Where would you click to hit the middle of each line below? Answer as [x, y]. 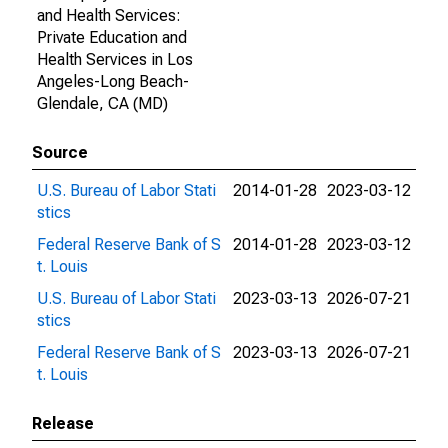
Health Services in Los [115, 59]
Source [60, 152]
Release [63, 423]
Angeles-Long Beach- [113, 81]
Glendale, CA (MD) [102, 103]
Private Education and [112, 37]
